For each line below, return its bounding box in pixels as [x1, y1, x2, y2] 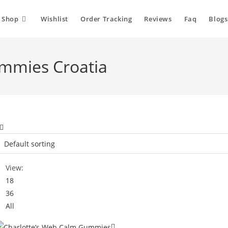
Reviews [144, 14, 172, 23]
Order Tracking [80, 14, 132, 23]
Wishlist [41, 14, 68, 23]
